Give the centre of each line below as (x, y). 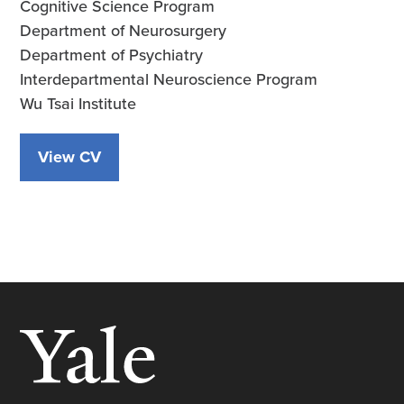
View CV (70, 156)
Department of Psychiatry (112, 54)
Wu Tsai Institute (78, 103)
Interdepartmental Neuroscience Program (169, 78)
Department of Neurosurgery (124, 30)
